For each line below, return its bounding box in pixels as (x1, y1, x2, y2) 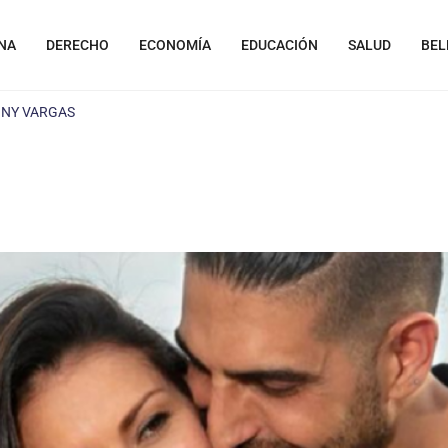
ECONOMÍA (139, 37, 211, 53)
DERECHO (46, 37, 109, 53)
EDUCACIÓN (241, 37, 318, 53)
